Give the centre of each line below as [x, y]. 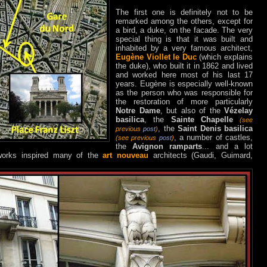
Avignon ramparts [167, 147]
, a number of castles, [213, 138]
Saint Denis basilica [215, 129]
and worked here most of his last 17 [184, 75]
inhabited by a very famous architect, [184, 48]
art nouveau [126, 156]
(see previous [137, 138]
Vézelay [238, 111]
